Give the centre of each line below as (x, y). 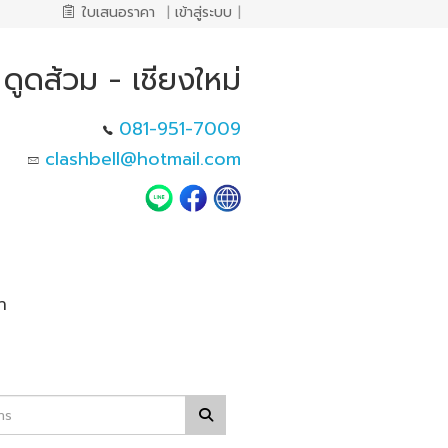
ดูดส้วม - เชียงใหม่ (122, 80)
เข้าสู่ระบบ (203, 12)
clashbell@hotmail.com (142, 158)
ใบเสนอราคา (118, 12)
